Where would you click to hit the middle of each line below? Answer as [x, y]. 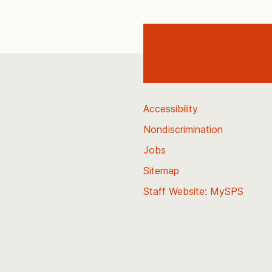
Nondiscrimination [183, 129]
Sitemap [161, 171]
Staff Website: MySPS [193, 191]
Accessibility [171, 109]
